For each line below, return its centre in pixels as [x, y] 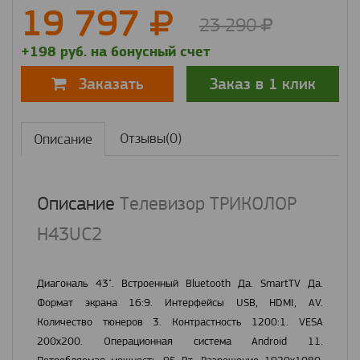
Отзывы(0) [151, 139]
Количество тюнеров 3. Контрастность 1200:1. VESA [180, 322]
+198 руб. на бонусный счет [115, 52]
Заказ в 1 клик [299, 84]
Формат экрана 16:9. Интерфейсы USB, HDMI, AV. [180, 303]
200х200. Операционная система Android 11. [180, 341]
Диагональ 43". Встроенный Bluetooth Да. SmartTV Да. [180, 283]
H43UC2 [70, 234]
